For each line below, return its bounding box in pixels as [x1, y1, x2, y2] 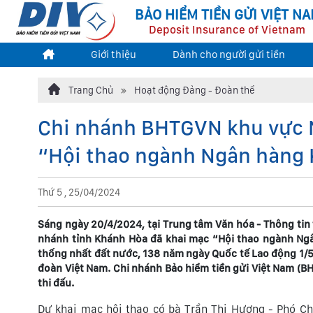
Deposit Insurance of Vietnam [149, 23, 305, 36]
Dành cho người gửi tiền [172, 48, 285, 61]
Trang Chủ [66, 85, 113, 96]
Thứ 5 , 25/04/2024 [38, 187, 120, 198]
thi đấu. [38, 277, 74, 289]
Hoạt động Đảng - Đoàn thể [134, 85, 255, 96]
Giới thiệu [90, 48, 136, 61]
